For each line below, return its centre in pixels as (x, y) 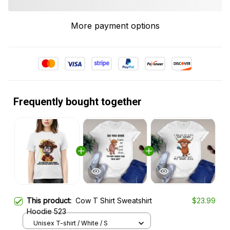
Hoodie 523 (46, 212)
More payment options (115, 26)
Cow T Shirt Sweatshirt (114, 201)
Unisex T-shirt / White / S (71, 223)
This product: (51, 201)
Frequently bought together (78, 102)
